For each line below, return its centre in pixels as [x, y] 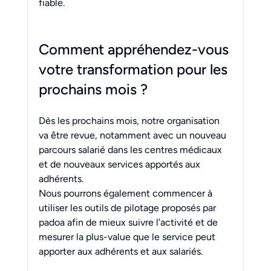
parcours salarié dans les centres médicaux [131, 149]
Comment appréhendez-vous [135, 49]
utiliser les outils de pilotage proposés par [128, 207]
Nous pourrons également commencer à [126, 193]
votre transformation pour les [135, 69]
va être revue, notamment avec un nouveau [133, 135]
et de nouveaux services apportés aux [120, 164]
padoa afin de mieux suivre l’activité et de [129, 222]
